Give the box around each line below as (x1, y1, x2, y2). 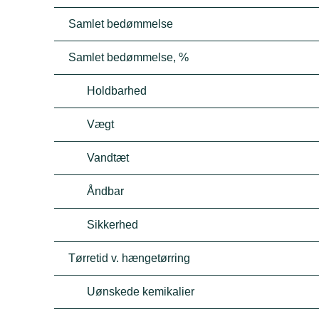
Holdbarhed (87, 85, 147, 97)
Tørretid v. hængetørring (68, 252, 191, 264)
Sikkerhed (87, 219, 139, 231)
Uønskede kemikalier (87, 286, 195, 298)
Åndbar (87, 185, 125, 197)
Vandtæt (87, 152, 130, 164)
